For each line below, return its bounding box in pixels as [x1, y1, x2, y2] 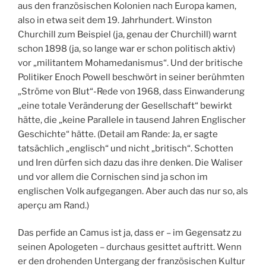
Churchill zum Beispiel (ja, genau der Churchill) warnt [18, 28, 237, 40]
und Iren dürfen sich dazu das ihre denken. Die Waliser [18, 157, 243, 168]
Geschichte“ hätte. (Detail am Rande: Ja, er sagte [18, 128, 218, 140]
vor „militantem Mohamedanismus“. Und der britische [18, 57, 243, 68]
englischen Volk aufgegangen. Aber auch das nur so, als [18, 185, 248, 197]
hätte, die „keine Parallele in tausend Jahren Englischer [18, 114, 246, 125]
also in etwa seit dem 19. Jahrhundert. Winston [18, 14, 212, 26]
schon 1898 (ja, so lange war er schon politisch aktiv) [18, 43, 235, 54]
